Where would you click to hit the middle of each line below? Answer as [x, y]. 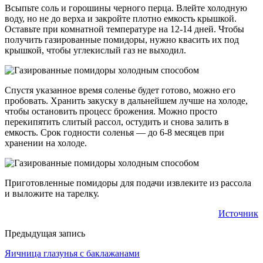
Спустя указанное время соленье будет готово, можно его [120, 90]
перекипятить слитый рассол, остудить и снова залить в [117, 122]
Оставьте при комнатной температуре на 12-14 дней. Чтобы [124, 29]
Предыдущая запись [45, 234]
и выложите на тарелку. [52, 194]
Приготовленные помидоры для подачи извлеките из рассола [128, 183]
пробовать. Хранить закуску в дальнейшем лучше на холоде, [126, 101]
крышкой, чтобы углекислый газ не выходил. [95, 50]
